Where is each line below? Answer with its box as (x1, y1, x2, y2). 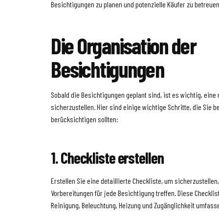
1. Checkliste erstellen (51, 148, 164, 167)
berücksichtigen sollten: (51, 114, 119, 124)
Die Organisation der (51, 31, 196, 59)
